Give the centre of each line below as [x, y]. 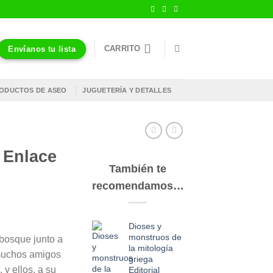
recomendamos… [138, 186]
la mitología [151, 248]
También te [138, 168]
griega [141, 259]
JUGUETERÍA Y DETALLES [127, 90]
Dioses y [145, 226]
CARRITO [122, 48]
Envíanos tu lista [42, 49]
